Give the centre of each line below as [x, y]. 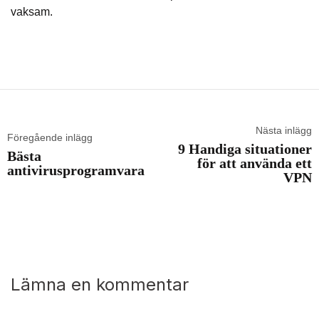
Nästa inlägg [284, 131]
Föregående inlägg [50, 138]
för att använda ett [255, 163]
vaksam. [32, 12]
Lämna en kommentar [100, 285]
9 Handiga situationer [245, 149]
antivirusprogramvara [76, 171]
